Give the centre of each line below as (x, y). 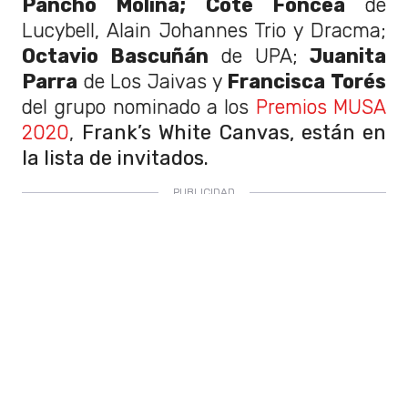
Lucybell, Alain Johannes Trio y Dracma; (204, 31)
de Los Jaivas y (150, 82)
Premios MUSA (321, 107)
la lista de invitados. (115, 158)
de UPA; (253, 56)
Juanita (342, 56)
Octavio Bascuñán (115, 56)
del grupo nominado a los (139, 107)
